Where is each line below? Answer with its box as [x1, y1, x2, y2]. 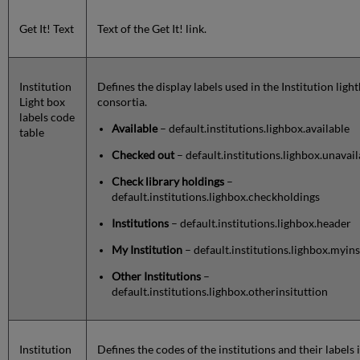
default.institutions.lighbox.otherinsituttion [112, 284, 329, 299]
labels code [19, 110, 76, 125]
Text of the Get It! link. [97, 22, 207, 36]
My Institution [112, 243, 183, 257]
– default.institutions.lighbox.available [157, 121, 350, 136]
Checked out [112, 148, 175, 162]
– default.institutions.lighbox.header [169, 216, 352, 231]
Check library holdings [112, 174, 225, 189]
